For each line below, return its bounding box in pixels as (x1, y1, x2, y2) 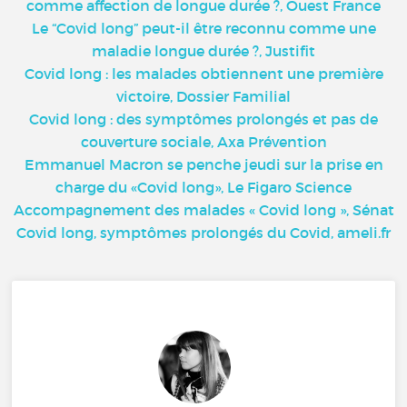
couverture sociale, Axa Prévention (80, 132, 327, 151)
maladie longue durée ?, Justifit (92, 41, 315, 60)
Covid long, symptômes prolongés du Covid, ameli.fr (16, 223, 391, 242)
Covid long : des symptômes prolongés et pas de (29, 109, 378, 128)
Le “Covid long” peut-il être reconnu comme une (31, 18, 376, 37)
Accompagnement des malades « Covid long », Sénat (13, 200, 394, 219)
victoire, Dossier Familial (116, 86, 291, 105)
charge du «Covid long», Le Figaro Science (55, 177, 352, 196)
